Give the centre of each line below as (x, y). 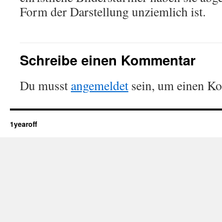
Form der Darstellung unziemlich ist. (113, 11)
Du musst (45, 85)
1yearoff (24, 124)
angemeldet (100, 85)
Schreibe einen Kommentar (108, 60)
